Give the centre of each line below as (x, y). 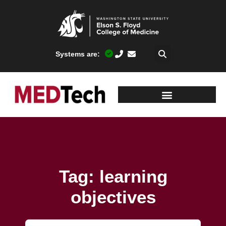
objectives (113, 197)
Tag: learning (113, 176)
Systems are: (78, 54)
